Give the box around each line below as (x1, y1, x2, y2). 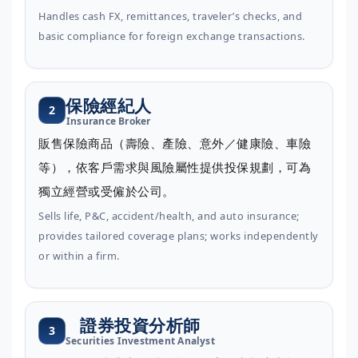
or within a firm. (38, 248, 120, 263)
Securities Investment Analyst (66, 334, 215, 348)
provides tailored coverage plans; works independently (38, 228, 319, 243)
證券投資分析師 (80, 314, 201, 337)
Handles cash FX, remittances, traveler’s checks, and (38, 8, 302, 23)
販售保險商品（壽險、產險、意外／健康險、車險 (38, 134, 311, 151)
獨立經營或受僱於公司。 (38, 182, 175, 199)
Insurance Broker (66, 113, 151, 128)
